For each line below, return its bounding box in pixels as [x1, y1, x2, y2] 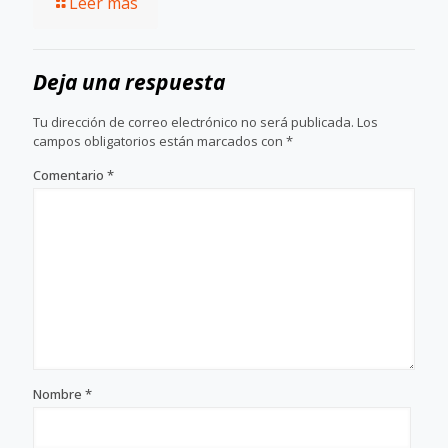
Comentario [33, 165, 107, 184]
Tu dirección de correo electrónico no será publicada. [33, 112, 354, 131]
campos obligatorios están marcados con [33, 131, 286, 150]
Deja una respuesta [33, 67, 225, 96]
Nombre [33, 384, 85, 403]
